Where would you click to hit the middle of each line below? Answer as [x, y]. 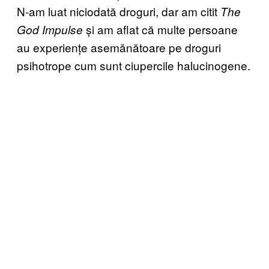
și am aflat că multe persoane [160, 29]
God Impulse [50, 29]
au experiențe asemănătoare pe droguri [119, 47]
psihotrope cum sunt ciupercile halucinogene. [134, 65]
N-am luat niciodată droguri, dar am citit [119, 11]
